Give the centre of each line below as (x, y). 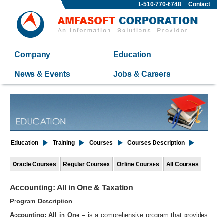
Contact (199, 4)
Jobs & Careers (142, 74)
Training (63, 143)
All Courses (182, 164)
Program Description (41, 201)
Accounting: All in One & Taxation (71, 188)
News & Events (42, 74)
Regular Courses (86, 164)
